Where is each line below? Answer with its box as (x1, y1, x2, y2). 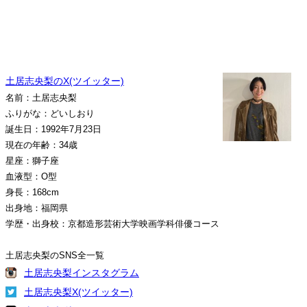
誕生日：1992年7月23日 (5, 124, 101, 134)
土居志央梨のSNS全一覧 (5, 250, 104, 260)
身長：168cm (5, 187, 59, 197)
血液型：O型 (5, 171, 57, 182)
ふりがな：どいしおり (5, 108, 95, 119)
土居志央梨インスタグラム (24, 267, 139, 278)
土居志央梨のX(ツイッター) (5, 75, 124, 86)
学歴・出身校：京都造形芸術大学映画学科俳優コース (5, 219, 219, 229)
